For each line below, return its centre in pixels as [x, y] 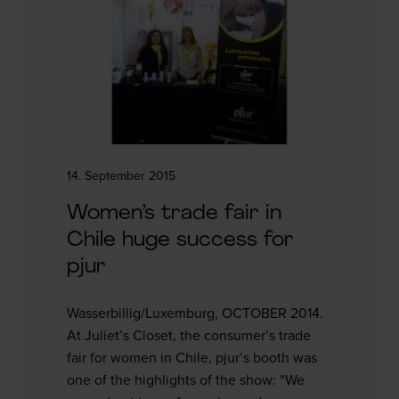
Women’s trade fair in [174, 213]
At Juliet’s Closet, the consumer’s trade [189, 335]
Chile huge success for [180, 240]
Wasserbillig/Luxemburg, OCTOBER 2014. [195, 313]
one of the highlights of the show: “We [186, 380]
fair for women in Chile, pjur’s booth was [192, 358]
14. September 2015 [121, 176]
